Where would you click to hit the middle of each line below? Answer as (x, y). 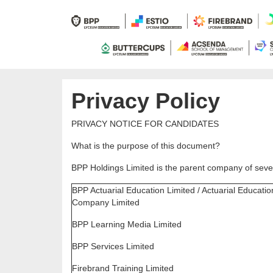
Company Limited (106, 203)
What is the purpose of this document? (146, 146)
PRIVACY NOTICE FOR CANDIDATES (145, 124)
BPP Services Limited (113, 246)
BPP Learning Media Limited (127, 225)
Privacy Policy (146, 101)
